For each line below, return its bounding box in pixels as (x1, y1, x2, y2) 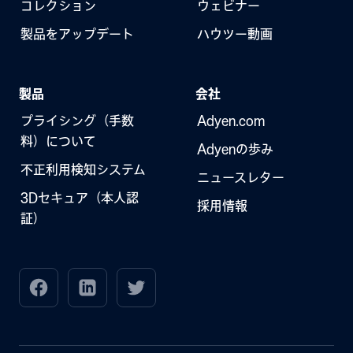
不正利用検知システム (20, 163, 146, 176)
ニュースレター (197, 171, 284, 184)
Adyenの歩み (197, 143, 273, 156)
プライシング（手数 (20, 114, 134, 128)
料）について (20, 135, 96, 148)
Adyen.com (197, 114, 265, 128)
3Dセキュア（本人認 (20, 191, 139, 205)
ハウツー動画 (197, 28, 273, 41)
